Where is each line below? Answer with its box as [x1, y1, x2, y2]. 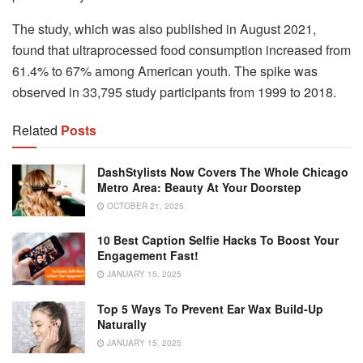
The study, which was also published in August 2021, [12, 19, 316, 38]
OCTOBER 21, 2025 [105, 199, 184, 211]
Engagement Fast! [97, 247, 199, 264]
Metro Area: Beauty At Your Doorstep [97, 178, 301, 195]
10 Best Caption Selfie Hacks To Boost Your [97, 232, 339, 249]
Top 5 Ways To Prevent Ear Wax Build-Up [97, 300, 323, 317]
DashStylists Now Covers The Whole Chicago [97, 163, 348, 180]
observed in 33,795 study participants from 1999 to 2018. [12, 82, 336, 101]
